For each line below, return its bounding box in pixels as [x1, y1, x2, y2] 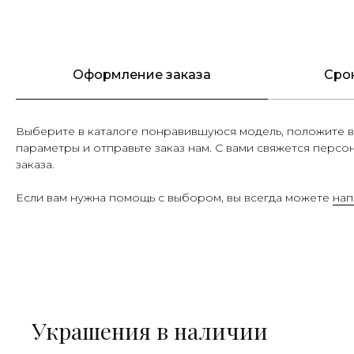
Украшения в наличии [32, 315, 268, 345]
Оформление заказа [72, 66, 211, 82]
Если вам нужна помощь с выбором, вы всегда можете [16, 190, 333, 205]
